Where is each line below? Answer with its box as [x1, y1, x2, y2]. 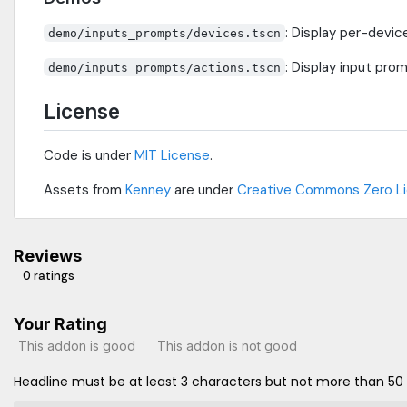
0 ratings [23, 268, 74, 284]
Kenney [125, 181, 171, 200]
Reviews [14, 246, 82, 266]
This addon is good [18, 337, 135, 353]
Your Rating [14, 314, 107, 334]
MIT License [134, 146, 210, 165]
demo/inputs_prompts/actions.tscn [48, 60, 282, 74]
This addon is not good [157, 337, 297, 353]
